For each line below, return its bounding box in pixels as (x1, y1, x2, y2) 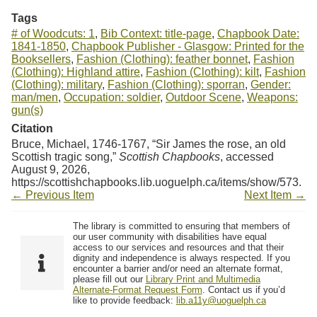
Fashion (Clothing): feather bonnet (76, 52, 248, 65)
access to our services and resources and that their (72, 241, 284, 253)
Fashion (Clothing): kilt (146, 65, 259, 78)
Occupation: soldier (64, 91, 160, 103)
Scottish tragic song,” (11, 150, 119, 163)
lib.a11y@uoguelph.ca (175, 294, 266, 306)
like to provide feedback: (72, 294, 176, 306)
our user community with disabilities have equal (72, 231, 267, 242)
